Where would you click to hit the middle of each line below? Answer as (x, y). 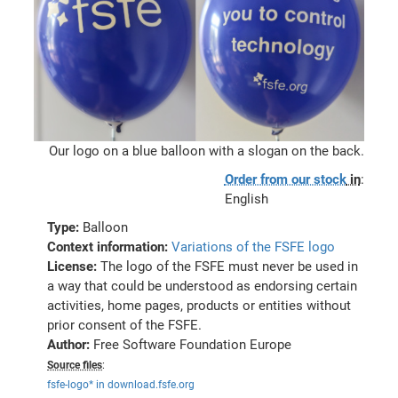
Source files (75, 365)
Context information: (110, 247)
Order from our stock (285, 179)
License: (74, 266)
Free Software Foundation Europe (193, 344)
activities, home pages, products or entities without (199, 305)
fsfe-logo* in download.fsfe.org (121, 384)
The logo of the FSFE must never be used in (230, 266)
